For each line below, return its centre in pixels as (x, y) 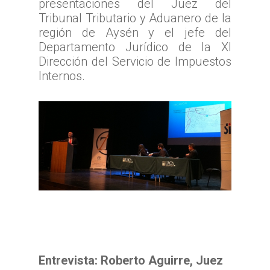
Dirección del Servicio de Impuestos (135, 62)
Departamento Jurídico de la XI (135, 47)
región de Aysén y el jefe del (135, 33)
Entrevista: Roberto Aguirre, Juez (131, 261)
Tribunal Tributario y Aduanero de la (135, 18)
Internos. (62, 76)
